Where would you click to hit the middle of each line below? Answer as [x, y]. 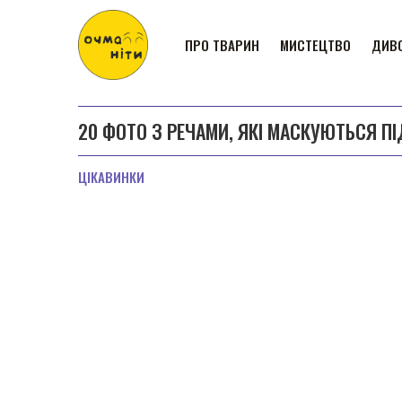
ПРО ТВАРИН [222, 45]
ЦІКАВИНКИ [111, 177]
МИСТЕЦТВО [315, 45]
